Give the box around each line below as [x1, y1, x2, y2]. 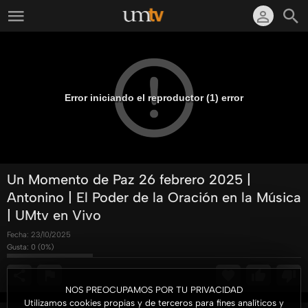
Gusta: [7, 243, 31, 252]
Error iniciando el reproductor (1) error [65, 92, 243, 103]
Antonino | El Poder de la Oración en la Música [7, 189, 301, 206]
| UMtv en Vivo [7, 207, 101, 223]
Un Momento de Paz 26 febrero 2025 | [7, 171, 251, 188]
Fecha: [7, 230, 31, 239]
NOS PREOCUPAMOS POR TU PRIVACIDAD [65, 284, 243, 295]
